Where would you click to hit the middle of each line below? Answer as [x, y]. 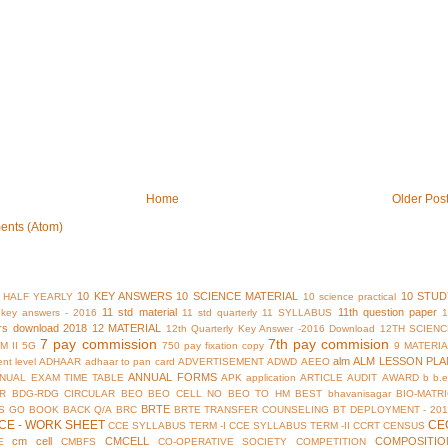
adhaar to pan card [129, 362]
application [270, 378]
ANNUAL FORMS [172, 377]
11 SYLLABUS [297, 313]
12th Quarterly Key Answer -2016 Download [270, 329]
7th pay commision [328, 344]
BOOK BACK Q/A [70, 410]
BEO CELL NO [185, 394]
